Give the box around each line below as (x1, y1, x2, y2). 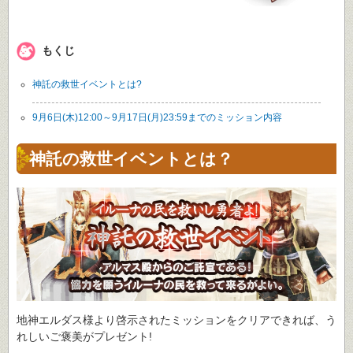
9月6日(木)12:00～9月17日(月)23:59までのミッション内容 (32, 111, 282, 123)
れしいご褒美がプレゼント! (17, 330, 152, 344)
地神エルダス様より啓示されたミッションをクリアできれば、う (17, 314, 336, 327)
